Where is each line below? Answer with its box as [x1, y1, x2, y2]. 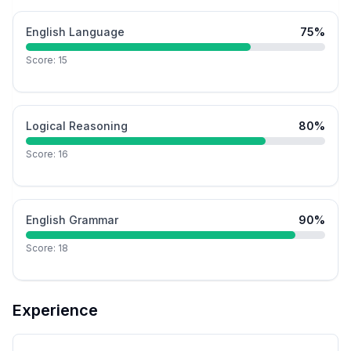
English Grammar [26, 213, 118, 227]
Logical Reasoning [26, 119, 128, 133]
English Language [26, 25, 125, 39]
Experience [13, 301, 98, 320]
